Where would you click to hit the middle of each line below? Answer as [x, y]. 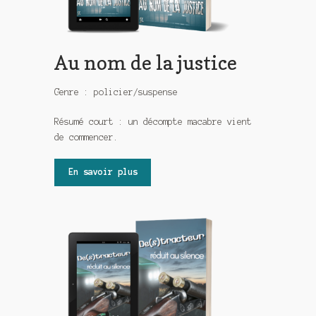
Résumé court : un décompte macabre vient [153, 121]
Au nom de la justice [146, 63]
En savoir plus [103, 172]
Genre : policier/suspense [116, 92]
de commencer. [87, 137]
